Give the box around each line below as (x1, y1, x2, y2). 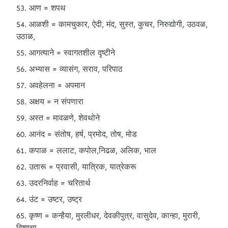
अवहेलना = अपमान (29, 80, 85, 90)
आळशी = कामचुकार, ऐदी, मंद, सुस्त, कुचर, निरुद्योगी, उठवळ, (29, 19, 208, 29)
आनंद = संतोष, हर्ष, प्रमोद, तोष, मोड (29, 129, 137, 139)
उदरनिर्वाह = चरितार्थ (29, 178, 91, 188)
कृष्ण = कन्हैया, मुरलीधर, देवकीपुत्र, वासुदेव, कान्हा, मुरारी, (29, 211, 200, 220)
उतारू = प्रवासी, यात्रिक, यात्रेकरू (29, 162, 136, 172)
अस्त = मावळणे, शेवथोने (29, 113, 100, 123)
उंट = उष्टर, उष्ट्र (29, 194, 82, 204)
